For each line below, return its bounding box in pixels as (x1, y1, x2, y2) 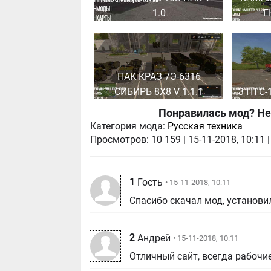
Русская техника (168, 120, 243, 132)
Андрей (137, 232, 171, 244)
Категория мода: (90, 120, 166, 132)
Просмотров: (90, 134, 149, 146)
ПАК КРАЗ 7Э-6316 (117, 70, 201, 82)
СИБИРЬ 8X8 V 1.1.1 (114, 85, 204, 97)
